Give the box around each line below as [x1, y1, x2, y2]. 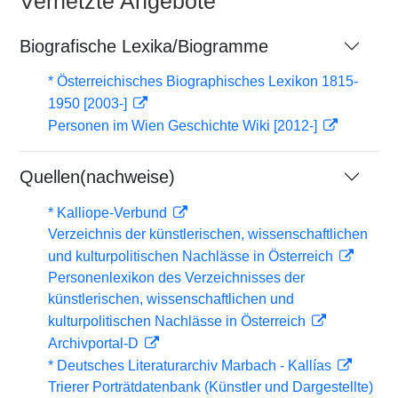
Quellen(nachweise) [20, 167, 175, 187]
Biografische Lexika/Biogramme [20, 36, 268, 56]
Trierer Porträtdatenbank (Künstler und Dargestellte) [48, 379, 373, 394]
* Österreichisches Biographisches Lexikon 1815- [48, 74, 358, 89]
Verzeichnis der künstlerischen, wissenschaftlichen [48, 227, 368, 242]
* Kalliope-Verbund [48, 205, 171, 220]
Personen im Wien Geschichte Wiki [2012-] [48, 118, 321, 133]
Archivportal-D [48, 336, 142, 351]
